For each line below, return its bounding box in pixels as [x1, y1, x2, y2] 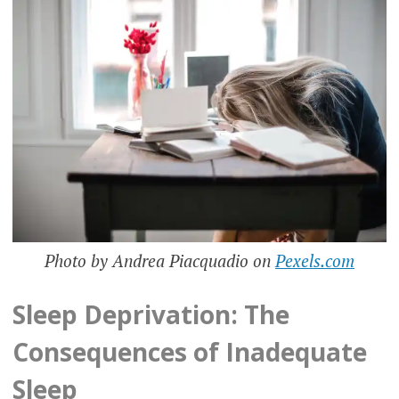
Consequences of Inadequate [12, 335, 367, 370]
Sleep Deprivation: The [12, 297, 289, 332]
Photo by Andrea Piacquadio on [45, 248, 275, 272]
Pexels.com [275, 248, 354, 272]
